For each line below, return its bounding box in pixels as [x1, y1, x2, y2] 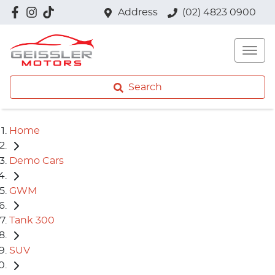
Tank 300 [9, 215, 55, 226]
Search [128, 82, 162, 92]
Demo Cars [9, 155, 64, 166]
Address [118, 7, 158, 17]
